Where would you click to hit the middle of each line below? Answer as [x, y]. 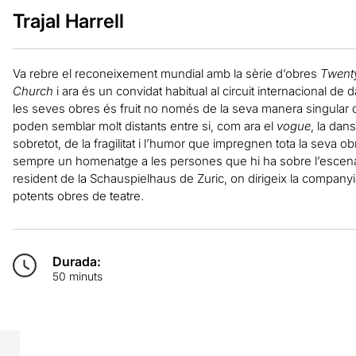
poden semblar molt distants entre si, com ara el [144, 126]
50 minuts [77, 276]
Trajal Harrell [68, 21]
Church [33, 91]
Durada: [76, 261]
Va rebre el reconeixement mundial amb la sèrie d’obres [166, 73]
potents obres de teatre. [78, 195]
